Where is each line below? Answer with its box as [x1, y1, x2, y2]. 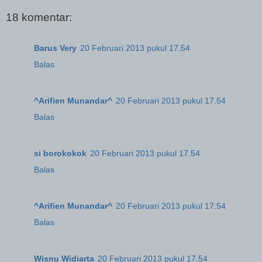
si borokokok [34, 148, 87, 158]
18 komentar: [6, 11, 72, 24]
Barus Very [34, 43, 77, 53]
